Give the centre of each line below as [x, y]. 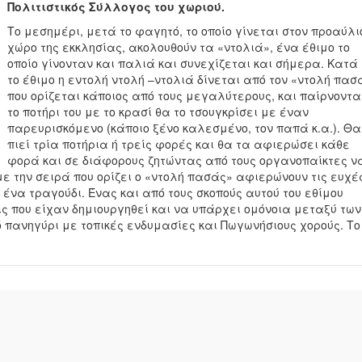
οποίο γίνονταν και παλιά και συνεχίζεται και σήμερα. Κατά [183, 63]
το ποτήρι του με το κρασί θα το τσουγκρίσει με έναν [158, 112]
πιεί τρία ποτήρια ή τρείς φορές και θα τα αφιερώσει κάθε [179, 144]
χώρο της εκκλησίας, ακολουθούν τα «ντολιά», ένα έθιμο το [179, 47]
